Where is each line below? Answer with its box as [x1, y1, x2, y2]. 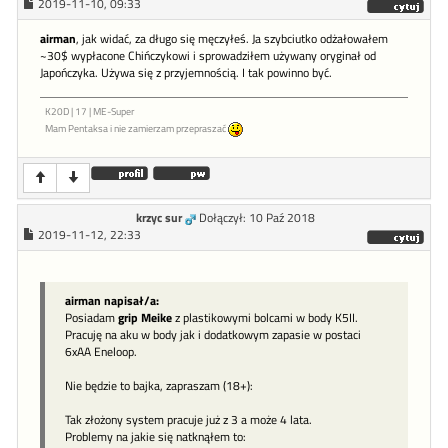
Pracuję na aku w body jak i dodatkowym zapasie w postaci [65, 325, 361, 345]
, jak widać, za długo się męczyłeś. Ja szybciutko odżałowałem [76, 30, 388, 49]
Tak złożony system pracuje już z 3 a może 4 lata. [65, 410, 312, 430]
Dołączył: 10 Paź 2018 [199, 209, 315, 228]
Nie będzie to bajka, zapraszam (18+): [65, 376, 253, 396]
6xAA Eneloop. [65, 342, 137, 362]
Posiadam [65, 308, 118, 328]
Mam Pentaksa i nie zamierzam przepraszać [45, 121, 228, 137]
